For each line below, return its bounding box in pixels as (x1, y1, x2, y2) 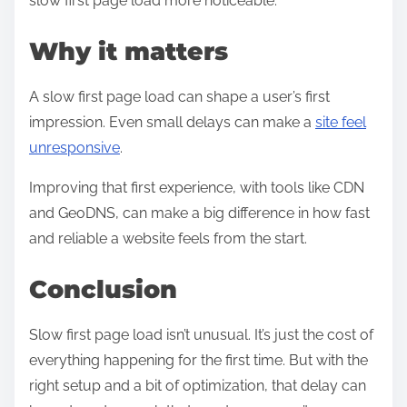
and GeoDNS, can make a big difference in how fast (29, 204, 370, 223)
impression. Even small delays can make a (29, 114, 315, 132)
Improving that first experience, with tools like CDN (29, 179, 364, 197)
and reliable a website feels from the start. (29, 230, 307, 248)
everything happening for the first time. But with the (29, 352, 368, 370)
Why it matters (29, 36, 228, 67)
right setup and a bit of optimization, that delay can (29, 377, 366, 395)
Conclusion (29, 274, 177, 305)
